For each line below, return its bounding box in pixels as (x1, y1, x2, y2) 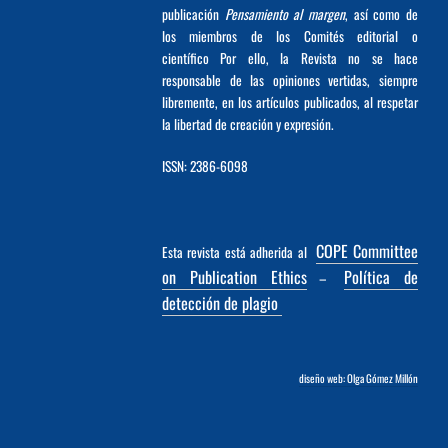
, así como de (344, 3, 419, 24)
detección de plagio (161, 290, 282, 315)
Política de (344, 264, 419, 289)
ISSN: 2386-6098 (161, 155, 248, 176)
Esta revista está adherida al (161, 241, 312, 262)
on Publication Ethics (161, 264, 307, 289)
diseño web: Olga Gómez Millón (299, 369, 418, 386)
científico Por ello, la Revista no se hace (161, 47, 418, 68)
